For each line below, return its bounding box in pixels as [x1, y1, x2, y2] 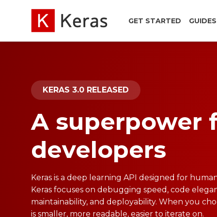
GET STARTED [128, 16, 181, 25]
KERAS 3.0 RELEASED [43, 85, 129, 94]
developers [31, 136, 166, 164]
